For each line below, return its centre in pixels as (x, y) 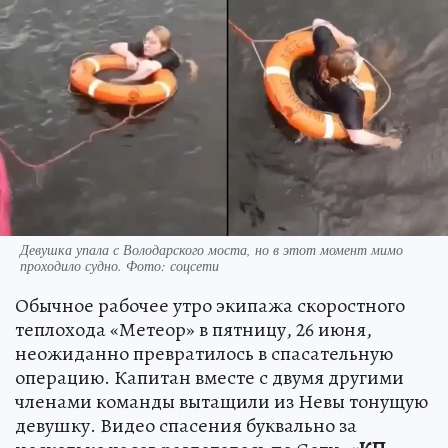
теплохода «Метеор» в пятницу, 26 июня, (193, 329)
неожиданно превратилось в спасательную (204, 353)
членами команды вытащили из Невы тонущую (221, 401)
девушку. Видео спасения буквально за (186, 425)
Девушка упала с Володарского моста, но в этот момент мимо (211, 249)
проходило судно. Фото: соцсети (119, 265)
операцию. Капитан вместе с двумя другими (209, 377)
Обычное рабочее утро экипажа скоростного (210, 305)
